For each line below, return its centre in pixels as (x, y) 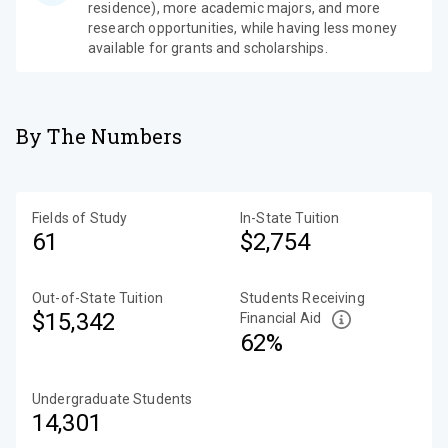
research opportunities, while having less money (243, 28)
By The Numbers (99, 136)
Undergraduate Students (112, 398)
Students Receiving (302, 298)
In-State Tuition (290, 218)
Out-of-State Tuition (97, 298)
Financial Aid (280, 318)
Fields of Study (80, 218)
